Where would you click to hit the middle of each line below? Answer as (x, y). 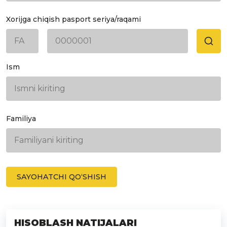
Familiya (21, 119)
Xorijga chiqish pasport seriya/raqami (73, 19)
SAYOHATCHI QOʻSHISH (62, 177)
